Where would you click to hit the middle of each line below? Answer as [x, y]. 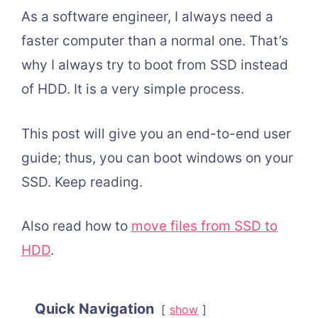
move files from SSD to [204, 226]
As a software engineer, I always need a [147, 17]
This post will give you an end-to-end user [156, 133]
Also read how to [76, 226]
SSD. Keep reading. [82, 182]
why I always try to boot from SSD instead [155, 65]
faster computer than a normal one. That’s [155, 41]
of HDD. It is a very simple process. [133, 89]
